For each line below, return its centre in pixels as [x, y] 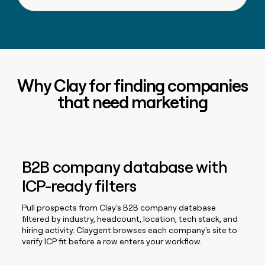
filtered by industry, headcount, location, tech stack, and [130, 219]
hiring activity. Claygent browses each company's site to [130, 230]
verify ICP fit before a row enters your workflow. [112, 241]
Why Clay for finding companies [132, 85]
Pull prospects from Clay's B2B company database [119, 207]
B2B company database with [125, 167]
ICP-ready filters [79, 186]
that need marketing [132, 102]
